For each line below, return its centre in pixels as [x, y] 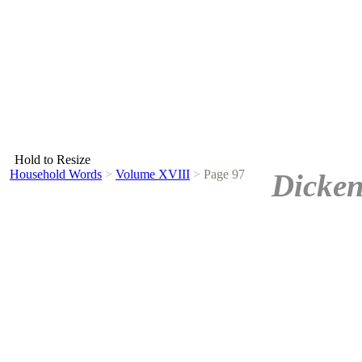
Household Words [56, 174]
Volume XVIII [153, 174]
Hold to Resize [53, 160]
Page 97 [223, 174]
